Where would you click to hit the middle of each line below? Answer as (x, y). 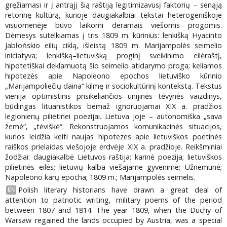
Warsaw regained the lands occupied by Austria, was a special (113, 220)
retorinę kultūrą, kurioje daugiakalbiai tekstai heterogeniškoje (113, 15)
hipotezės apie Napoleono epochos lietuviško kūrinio (113, 76)
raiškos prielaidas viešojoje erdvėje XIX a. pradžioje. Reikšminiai (113, 147)
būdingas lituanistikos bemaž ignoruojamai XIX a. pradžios (113, 106)
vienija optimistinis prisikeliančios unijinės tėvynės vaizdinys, (113, 96)
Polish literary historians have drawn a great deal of (120, 190)
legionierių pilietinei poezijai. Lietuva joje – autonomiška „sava (113, 117)
